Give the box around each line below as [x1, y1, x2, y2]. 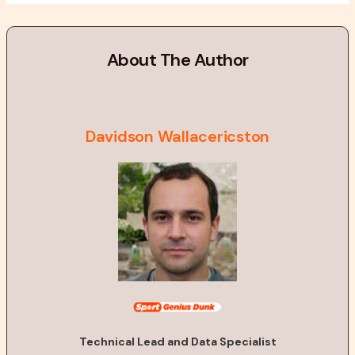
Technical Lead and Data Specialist [78, 334, 277, 349]
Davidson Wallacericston [85, 126, 270, 147]
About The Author [106, 48, 249, 72]
